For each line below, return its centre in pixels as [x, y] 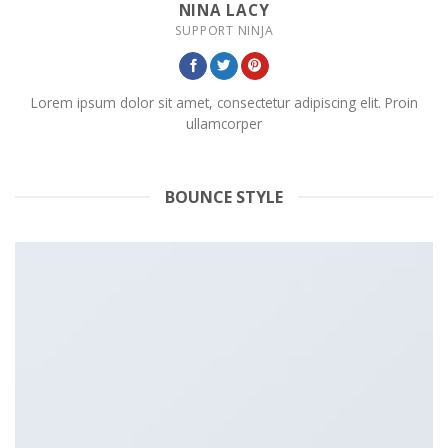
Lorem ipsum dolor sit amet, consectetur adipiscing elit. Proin [224, 103]
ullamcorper [224, 124]
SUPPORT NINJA [224, 31]
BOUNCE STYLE [224, 196]
